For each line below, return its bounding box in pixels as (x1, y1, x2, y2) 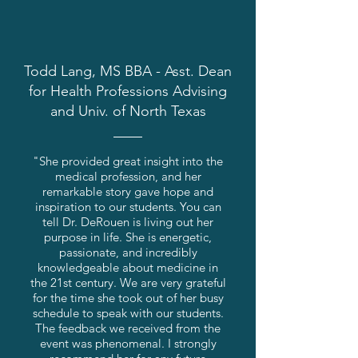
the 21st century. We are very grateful (30, 275, 226, 290)
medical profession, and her (54, 169, 201, 184)
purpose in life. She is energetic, (44, 229, 212, 245)
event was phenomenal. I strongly (39, 336, 217, 351)
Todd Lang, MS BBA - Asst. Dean (24, 62, 232, 80)
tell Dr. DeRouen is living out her (42, 214, 213, 229)
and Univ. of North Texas (50, 102, 206, 120)
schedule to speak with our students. (32, 305, 224, 320)
